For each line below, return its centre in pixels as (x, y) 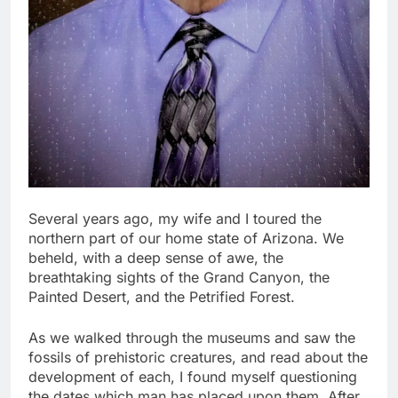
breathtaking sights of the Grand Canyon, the (179, 278)
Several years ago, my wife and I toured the (175, 219)
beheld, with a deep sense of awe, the (156, 258)
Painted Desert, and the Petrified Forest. (162, 297)
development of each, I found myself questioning (193, 377)
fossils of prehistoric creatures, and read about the (198, 358)
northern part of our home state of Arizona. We (186, 239)
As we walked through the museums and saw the (192, 338)
